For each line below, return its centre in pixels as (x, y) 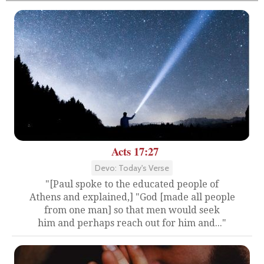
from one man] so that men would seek (132, 210)
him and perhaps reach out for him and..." (132, 223)
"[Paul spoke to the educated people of (132, 184)
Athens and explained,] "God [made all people (132, 197)
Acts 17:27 (135, 151)
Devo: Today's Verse (132, 168)
